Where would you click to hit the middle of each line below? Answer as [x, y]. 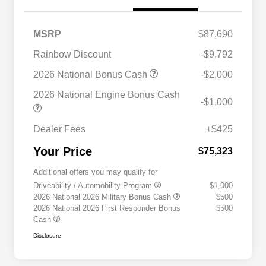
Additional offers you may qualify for [95, 172]
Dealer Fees [59, 129]
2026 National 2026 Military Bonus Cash [103, 197]
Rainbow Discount [72, 55]
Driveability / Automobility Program [94, 186]
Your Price [63, 152]
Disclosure [47, 236]
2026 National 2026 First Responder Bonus [107, 208]
